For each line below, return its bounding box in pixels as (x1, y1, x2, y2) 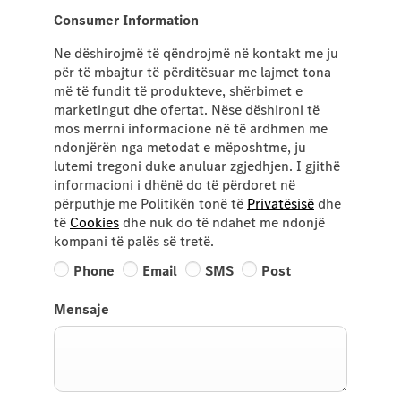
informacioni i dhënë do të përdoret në (54, 175, 295, 194)
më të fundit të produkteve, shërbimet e (54, 81, 303, 100)
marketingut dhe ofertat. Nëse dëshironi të (54, 100, 320, 119)
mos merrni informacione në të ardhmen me (54, 119, 328, 138)
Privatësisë (247, 194, 314, 213)
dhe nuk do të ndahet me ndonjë (119, 213, 325, 232)
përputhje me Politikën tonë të (54, 194, 247, 213)
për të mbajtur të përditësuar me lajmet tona (54, 63, 331, 81)
